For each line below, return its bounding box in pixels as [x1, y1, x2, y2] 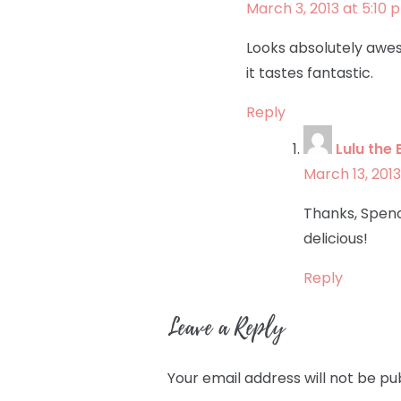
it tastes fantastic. [245, 63, 373, 84]
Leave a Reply [166, 311, 285, 346]
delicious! [303, 228, 368, 250]
